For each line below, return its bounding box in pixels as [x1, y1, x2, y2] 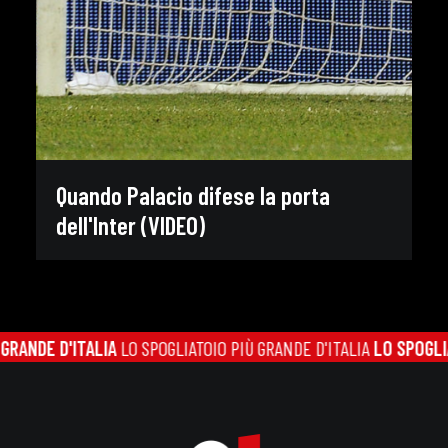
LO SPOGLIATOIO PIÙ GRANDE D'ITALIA [97, 336, 355, 360]
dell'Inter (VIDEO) [56, 210, 205, 241]
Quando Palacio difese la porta [56, 180, 330, 211]
